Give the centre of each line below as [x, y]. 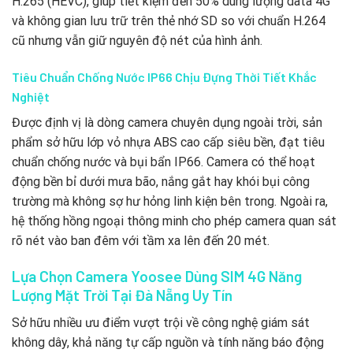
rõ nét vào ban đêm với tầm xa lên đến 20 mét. [141, 241]
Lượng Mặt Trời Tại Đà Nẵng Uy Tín [122, 295]
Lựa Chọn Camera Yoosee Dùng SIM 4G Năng [157, 276]
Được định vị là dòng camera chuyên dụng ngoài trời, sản [167, 123]
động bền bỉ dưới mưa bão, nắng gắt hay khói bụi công [161, 182]
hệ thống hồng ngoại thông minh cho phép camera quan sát [174, 221]
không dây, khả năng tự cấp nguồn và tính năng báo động [168, 342]
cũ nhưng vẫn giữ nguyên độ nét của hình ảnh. [137, 41]
